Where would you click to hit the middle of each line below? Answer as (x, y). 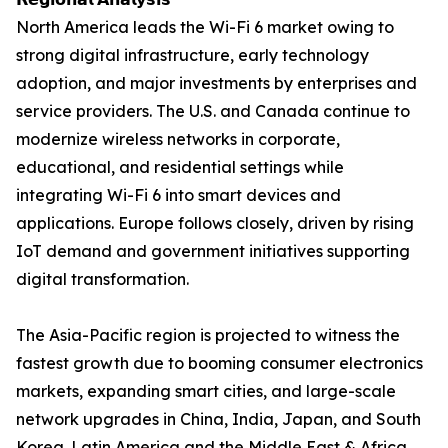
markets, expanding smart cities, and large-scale (206, 391)
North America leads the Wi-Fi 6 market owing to (205, 27)
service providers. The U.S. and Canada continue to (213, 111)
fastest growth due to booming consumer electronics (219, 363)
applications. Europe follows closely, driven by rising (215, 223)
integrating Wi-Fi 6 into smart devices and (178, 195)
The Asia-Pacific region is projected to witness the (208, 335)
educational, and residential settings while (180, 167)
